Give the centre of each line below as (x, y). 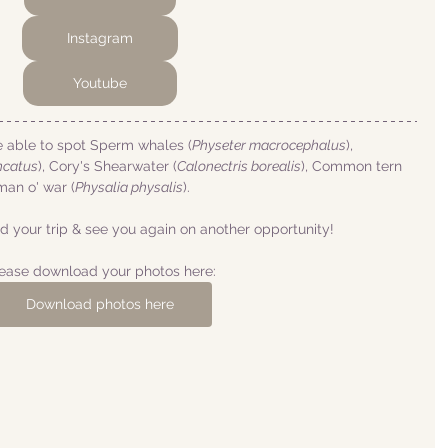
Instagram (100, 38)
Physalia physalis (129, 187)
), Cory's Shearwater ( (107, 166)
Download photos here (100, 304)
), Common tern (353, 166)
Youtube (100, 83)
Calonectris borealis (239, 166)
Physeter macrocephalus (269, 145)
